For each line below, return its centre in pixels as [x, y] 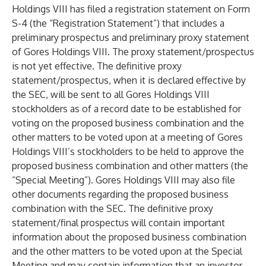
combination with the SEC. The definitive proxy [113, 208]
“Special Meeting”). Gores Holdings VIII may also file [123, 180]
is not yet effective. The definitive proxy [97, 66]
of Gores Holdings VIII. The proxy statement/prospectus [133, 52]
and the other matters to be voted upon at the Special [127, 251]
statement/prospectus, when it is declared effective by [129, 80]
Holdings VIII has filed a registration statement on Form [131, 9]
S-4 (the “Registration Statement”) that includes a [118, 23]
